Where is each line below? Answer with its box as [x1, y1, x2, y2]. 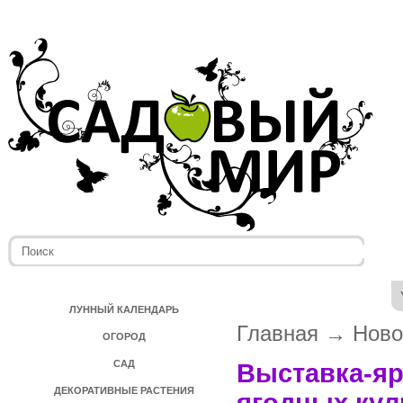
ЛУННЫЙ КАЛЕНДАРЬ [69, 304, 179, 315]
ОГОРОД [103, 331, 146, 342]
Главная [237, 321, 318, 345]
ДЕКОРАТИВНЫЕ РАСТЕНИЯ [54, 385, 194, 396]
